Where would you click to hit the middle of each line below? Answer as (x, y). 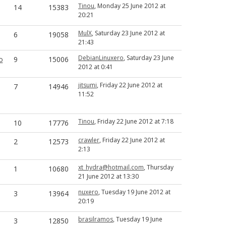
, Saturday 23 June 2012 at (128, 33)
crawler (89, 140)
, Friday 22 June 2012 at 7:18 (134, 121)
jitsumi (88, 85)
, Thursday (159, 167)
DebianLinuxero (101, 58)
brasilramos (96, 219)
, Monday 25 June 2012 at (130, 6)
